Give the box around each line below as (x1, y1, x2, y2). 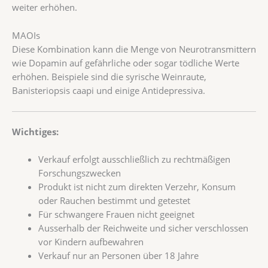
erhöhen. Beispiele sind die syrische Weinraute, (12, 70, 206, 83)
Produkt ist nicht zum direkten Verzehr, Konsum (38, 181, 236, 193)
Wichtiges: (12, 125, 59, 138)
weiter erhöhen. (12, 1, 77, 14)
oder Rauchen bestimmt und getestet (38, 194, 190, 207)
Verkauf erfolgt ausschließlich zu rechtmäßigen (38, 153, 230, 166)
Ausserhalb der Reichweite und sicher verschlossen (38, 222, 248, 234)
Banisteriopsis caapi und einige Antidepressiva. (12, 84, 205, 96)
